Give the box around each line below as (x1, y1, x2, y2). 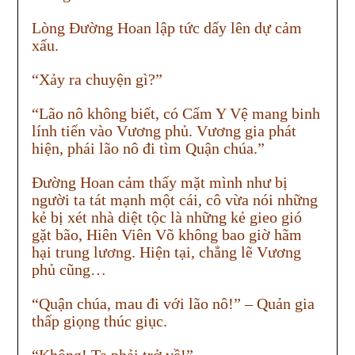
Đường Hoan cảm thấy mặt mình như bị (31, 174, 288, 192)
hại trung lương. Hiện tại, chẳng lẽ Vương (31, 243, 301, 261)
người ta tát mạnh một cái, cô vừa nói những (31, 191, 318, 209)
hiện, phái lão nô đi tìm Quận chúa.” (31, 139, 265, 158)
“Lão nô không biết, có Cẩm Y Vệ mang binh (31, 105, 320, 123)
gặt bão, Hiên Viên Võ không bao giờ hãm (31, 226, 302, 244)
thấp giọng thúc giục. (31, 312, 167, 330)
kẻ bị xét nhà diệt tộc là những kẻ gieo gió (31, 208, 302, 227)
